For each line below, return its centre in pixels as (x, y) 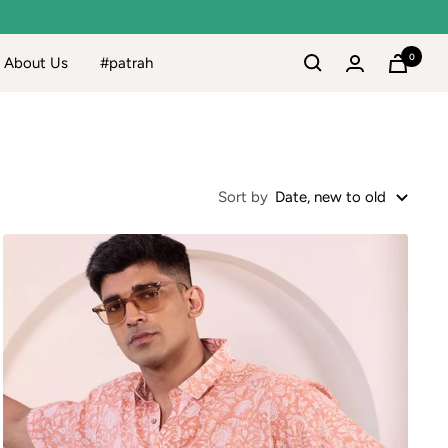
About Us (35, 63)
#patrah (126, 63)
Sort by (243, 197)
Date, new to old (330, 197)
